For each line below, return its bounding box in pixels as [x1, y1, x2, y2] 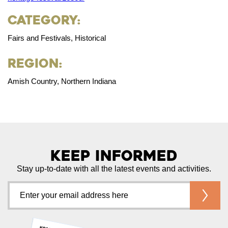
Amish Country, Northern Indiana [8, 76, 116, 85]
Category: [8, 12, 80, 28]
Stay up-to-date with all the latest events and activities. [17, 164, 211, 173]
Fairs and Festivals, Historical [8, 33, 106, 42]
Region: [8, 55, 62, 71]
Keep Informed [50, 147, 178, 165]
